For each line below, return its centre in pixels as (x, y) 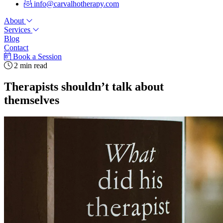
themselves (32, 100)
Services (18, 29)
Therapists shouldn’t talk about (84, 86)
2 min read (30, 65)
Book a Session (37, 56)
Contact (16, 47)
